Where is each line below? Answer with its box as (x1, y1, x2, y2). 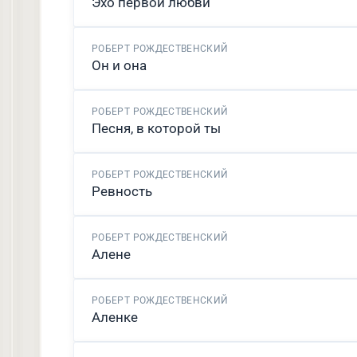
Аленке (92, 309, 138, 325)
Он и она (92, 57, 147, 73)
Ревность (92, 183, 152, 199)
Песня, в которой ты (92, 120, 221, 136)
